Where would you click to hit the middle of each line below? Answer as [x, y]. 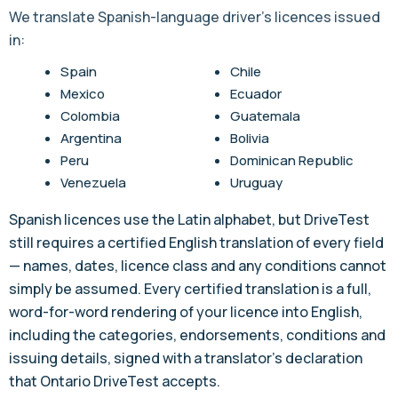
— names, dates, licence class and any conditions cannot [198, 266]
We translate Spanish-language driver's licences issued [195, 17]
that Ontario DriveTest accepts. [115, 382]
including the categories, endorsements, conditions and [197, 335]
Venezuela [93, 183]
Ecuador [256, 94]
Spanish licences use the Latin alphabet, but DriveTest [189, 220]
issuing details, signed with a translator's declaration [186, 358]
